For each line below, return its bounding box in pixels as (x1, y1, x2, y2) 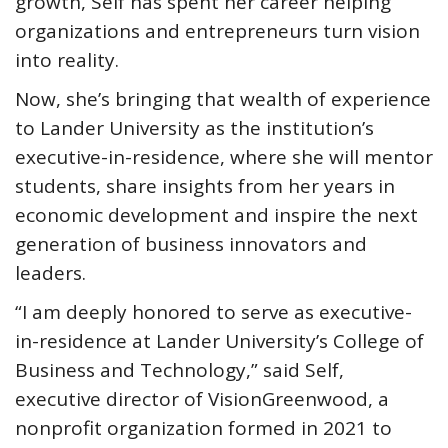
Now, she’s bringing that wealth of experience (15, 86, 431, 112)
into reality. (15, 47, 119, 73)
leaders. (15, 260, 86, 286)
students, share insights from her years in (15, 173, 395, 199)
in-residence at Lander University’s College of (15, 328, 424, 354)
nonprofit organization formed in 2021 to (15, 415, 392, 441)
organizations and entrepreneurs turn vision (15, 18, 420, 44)
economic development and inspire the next (15, 202, 418, 228)
